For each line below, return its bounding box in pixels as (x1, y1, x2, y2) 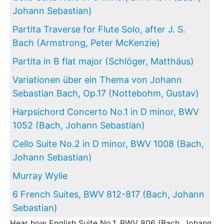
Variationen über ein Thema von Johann (12, 74, 182, 85)
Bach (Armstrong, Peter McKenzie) (12, 37, 160, 48)
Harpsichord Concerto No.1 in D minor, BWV (12, 106, 199, 117)
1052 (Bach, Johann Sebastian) (12, 120, 145, 130)
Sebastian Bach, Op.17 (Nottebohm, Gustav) (12, 88, 199, 98)
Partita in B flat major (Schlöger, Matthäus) (12, 56, 194, 66)
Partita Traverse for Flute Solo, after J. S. (12, 24, 185, 34)
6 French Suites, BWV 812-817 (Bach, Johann (12, 189, 204, 199)
